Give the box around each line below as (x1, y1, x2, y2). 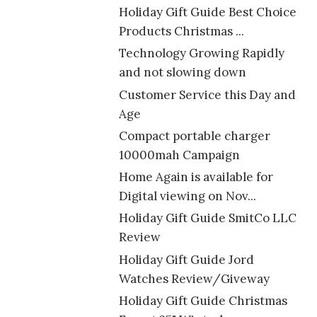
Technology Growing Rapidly (118, 45, 284, 62)
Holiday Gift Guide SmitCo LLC (118, 210, 296, 226)
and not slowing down (118, 64, 246, 81)
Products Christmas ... (118, 23, 244, 40)
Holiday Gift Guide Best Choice (118, 4, 296, 21)
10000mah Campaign (118, 146, 240, 163)
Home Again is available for (118, 169, 273, 185)
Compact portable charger (118, 127, 270, 144)
